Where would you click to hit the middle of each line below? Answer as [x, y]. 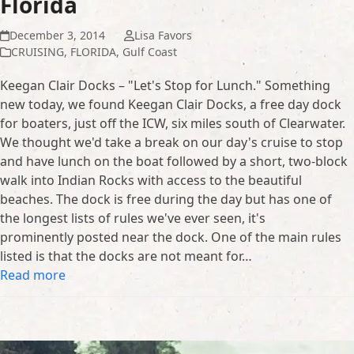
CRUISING [38, 52]
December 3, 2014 [58, 36]
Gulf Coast [150, 52]
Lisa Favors [163, 36]
